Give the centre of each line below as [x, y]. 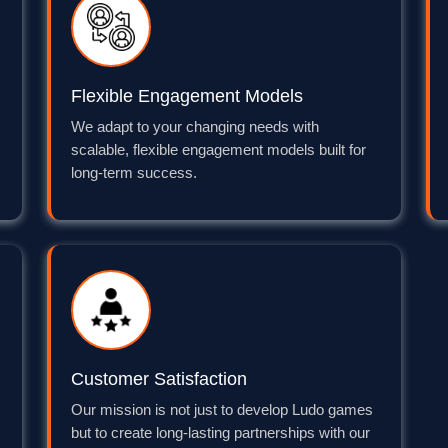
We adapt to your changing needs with [195, 127]
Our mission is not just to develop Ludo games [222, 410]
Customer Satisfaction [159, 379]
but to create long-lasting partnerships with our [221, 433]
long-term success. [134, 173]
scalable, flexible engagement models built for [219, 150]
